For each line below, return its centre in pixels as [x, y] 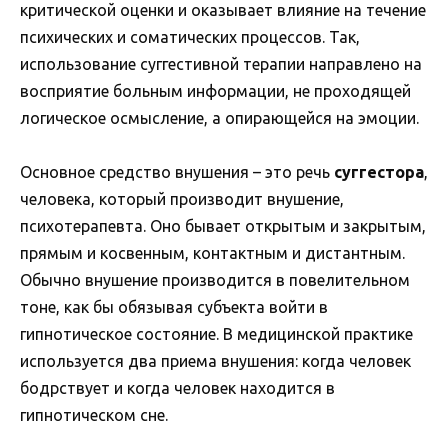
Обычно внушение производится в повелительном [215, 280]
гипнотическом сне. [94, 415]
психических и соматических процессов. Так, [190, 37]
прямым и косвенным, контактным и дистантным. [212, 253]
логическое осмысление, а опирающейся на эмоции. [219, 118]
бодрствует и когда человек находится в [177, 388]
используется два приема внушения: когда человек [215, 361]
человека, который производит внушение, [182, 199]
